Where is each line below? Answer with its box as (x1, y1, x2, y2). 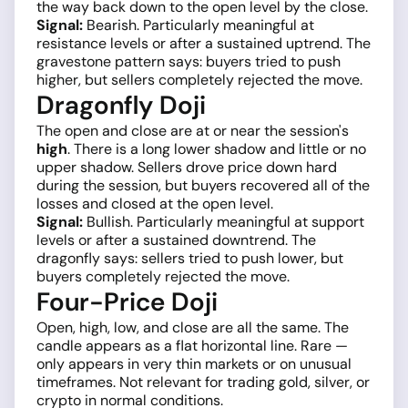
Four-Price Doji (36, 285, 218, 320)
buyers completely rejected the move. (36, 267, 290, 287)
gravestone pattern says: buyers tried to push (36, 52, 341, 72)
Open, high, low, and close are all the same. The (36, 318, 349, 338)
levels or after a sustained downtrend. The (36, 230, 316, 250)
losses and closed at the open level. (36, 194, 273, 214)
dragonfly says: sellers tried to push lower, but (36, 249, 343, 269)
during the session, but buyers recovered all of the (36, 176, 370, 196)
